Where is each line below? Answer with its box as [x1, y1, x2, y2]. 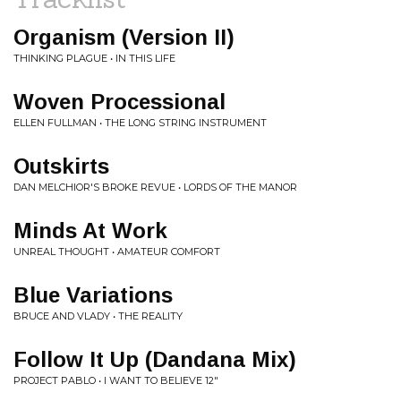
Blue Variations [13, 283, 173, 307]
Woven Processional [13, 90, 226, 114]
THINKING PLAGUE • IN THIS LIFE [13, 52, 175, 64]
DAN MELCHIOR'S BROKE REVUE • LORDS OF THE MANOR [13, 181, 297, 193]
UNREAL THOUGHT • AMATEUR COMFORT [13, 245, 220, 258]
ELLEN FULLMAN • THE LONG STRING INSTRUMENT [13, 116, 267, 129]
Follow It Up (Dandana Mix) [13, 347, 296, 371]
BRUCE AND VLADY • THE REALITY [13, 310, 183, 322]
